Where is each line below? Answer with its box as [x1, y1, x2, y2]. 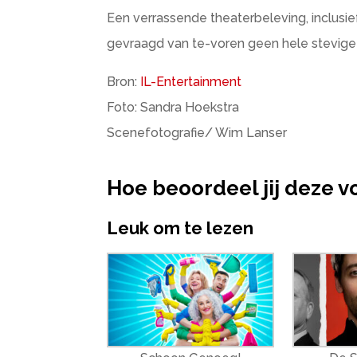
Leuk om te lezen [107, 218, 254, 239]
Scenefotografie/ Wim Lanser [107, 125, 288, 140]
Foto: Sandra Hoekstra [107, 100, 240, 115]
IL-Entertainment [140, 74, 242, 89]
